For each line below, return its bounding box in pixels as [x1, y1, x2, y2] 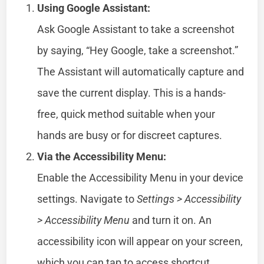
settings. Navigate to [37, 192, 137, 205]
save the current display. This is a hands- [37, 86, 226, 99]
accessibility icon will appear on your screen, [37, 235, 243, 247]
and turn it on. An [130, 213, 212, 226]
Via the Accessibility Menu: [37, 150, 167, 163]
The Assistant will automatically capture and [37, 65, 245, 78]
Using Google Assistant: [37, 1, 151, 14]
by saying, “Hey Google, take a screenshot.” [37, 44, 239, 57]
